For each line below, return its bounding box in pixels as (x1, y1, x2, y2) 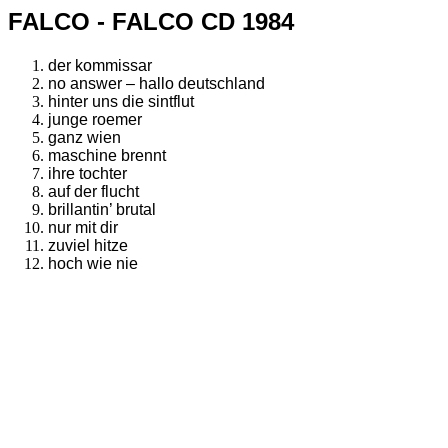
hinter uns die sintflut (48, 93, 194, 111)
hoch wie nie (48, 255, 138, 273)
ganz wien (48, 129, 121, 147)
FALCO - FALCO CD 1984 (8, 8, 294, 35)
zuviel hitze (48, 237, 128, 255)
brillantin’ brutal (48, 201, 156, 219)
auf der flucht (48, 183, 139, 201)
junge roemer (48, 111, 142, 129)
